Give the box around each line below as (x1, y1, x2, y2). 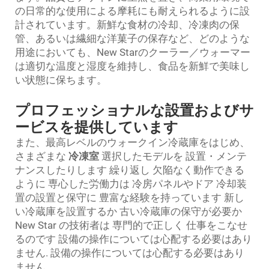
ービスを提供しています (15, 119, 178, 136)
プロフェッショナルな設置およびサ (15, 102, 254, 119)
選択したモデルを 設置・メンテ (101, 150, 247, 162)
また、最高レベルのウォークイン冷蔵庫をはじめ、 (15, 136, 250, 148)
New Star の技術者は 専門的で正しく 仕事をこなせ (15, 219, 247, 231)
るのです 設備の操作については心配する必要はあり (15, 233, 252, 245)
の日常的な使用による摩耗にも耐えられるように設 (15, 5, 250, 17)
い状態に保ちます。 (15, 74, 107, 86)
